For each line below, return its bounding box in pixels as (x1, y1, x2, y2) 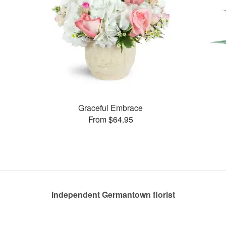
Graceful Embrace (78, 101, 143, 114)
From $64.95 (88, 113, 133, 125)
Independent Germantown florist (51, 189, 175, 200)
